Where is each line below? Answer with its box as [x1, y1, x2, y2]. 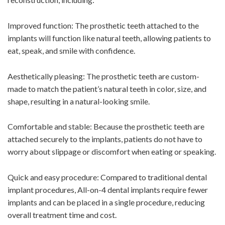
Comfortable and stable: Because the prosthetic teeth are [8, 122, 204, 132]
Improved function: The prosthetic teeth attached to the [8, 20, 199, 30]
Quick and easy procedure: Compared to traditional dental [8, 172, 207, 182]
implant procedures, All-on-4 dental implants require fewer [8, 184, 208, 194]
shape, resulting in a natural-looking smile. [8, 96, 150, 106]
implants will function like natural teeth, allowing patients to [8, 33, 211, 43]
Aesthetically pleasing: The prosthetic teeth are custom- [8, 71, 199, 81]
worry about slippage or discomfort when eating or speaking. [8, 147, 216, 157]
